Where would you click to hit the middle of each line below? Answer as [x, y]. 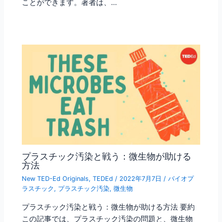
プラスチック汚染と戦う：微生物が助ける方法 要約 [109, 207]
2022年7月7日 [142, 179]
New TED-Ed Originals [55, 179]
